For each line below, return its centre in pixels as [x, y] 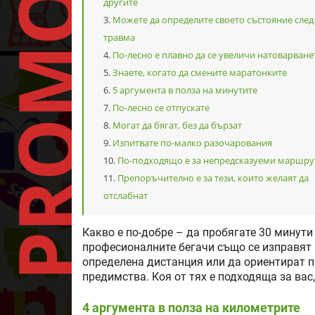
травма [119, 38]
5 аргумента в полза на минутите [185, 90]
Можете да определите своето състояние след [213, 20]
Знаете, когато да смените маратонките [200, 73]
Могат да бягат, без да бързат [177, 126]
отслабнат [126, 196]
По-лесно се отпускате [161, 108]
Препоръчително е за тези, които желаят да [213, 178]
